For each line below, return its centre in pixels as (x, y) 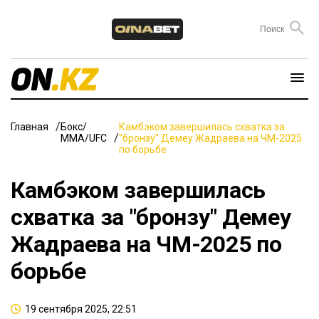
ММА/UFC (84, 138)
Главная (30, 126)
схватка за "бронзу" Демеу (151, 217)
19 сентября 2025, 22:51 (81, 309)
